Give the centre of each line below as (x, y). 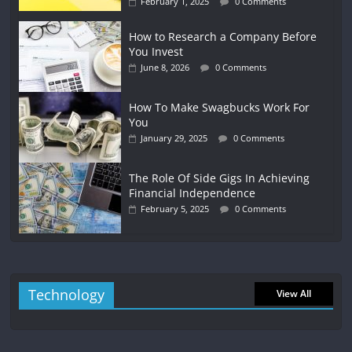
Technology (67, 295)
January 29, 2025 (174, 138)
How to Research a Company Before (223, 37)
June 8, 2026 (165, 68)
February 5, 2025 (175, 209)
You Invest (156, 52)
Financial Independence (192, 193)
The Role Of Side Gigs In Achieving (220, 178)
